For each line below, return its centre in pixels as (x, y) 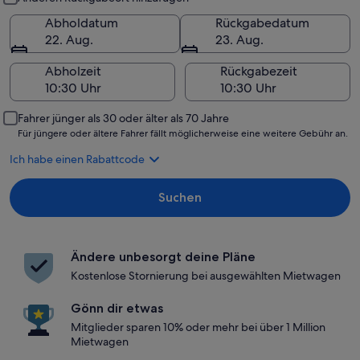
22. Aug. (69, 40)
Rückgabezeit (259, 71)
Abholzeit (73, 71)
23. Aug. (239, 40)
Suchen (180, 197)
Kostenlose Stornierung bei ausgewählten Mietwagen (206, 276)
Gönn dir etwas (117, 308)
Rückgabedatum (262, 23)
